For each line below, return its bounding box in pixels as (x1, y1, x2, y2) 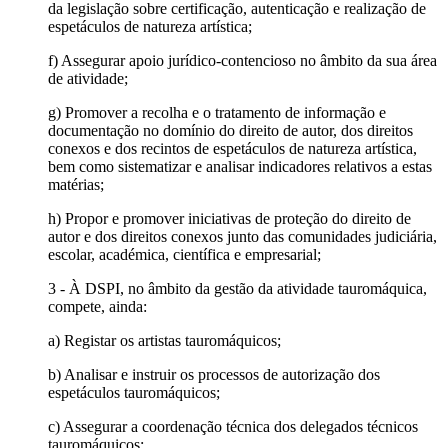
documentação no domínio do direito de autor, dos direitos (48, 121, 413, 139)
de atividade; (48, 69, 128, 87)
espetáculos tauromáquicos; (48, 383, 220, 401)
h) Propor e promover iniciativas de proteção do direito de (48, 209, 411, 227)
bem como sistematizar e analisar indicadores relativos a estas (48, 157, 432, 175)
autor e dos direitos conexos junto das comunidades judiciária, (48, 227, 437, 245)
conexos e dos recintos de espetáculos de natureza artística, (48, 139, 417, 157)
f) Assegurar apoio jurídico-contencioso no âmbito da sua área (48, 51, 437, 69)
